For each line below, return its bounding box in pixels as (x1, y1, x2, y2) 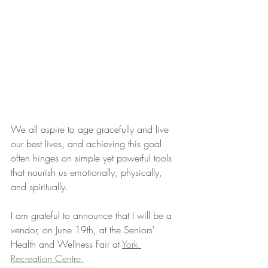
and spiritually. (11, 180, 68, 194)
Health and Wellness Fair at (11, 237, 122, 251)
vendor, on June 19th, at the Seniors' (11, 223, 158, 237)
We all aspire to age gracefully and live (11, 123, 172, 136)
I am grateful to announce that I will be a (11, 209, 175, 223)
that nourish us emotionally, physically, (11, 166, 165, 179)
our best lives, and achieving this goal (11, 137, 165, 151)
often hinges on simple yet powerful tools (11, 151, 175, 165)
